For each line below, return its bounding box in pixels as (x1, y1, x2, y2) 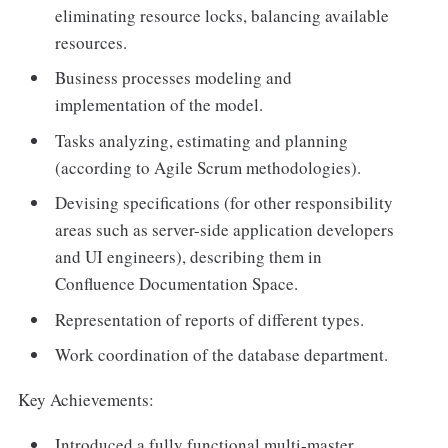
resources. (55, 30, 128, 54)
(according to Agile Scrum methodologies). (55, 155, 362, 179)
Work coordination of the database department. (55, 343, 389, 367)
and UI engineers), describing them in (55, 245, 323, 269)
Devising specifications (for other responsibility (55, 191, 394, 215)
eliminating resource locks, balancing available (55, 3, 390, 27)
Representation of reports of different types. (55, 307, 365, 331)
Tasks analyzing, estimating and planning (55, 128, 349, 152)
